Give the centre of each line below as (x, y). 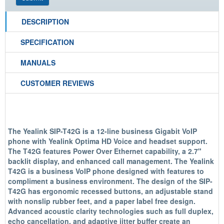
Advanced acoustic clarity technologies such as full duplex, (111, 211)
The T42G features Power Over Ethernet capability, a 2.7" (105, 151)
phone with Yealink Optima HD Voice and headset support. (108, 141)
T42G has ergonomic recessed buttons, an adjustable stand (110, 191)
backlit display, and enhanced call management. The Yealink (111, 161)
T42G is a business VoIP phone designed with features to (106, 171)
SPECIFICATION (47, 42)
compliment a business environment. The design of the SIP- (110, 181)
